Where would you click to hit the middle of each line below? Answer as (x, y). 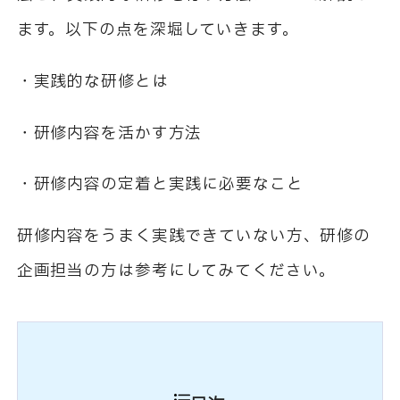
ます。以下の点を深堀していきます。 (158, 30)
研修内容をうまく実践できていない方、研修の (194, 237)
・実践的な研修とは (92, 82)
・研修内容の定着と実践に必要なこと (160, 185)
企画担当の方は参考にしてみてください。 (176, 271)
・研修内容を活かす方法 (109, 133)
